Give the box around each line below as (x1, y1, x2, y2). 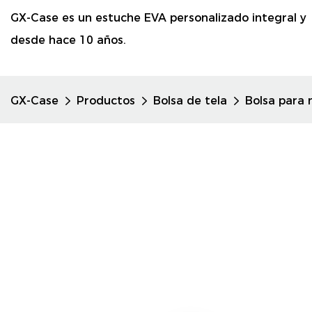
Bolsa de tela (153, 94, 227, 107)
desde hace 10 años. (10, 33, 126, 47)
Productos (77, 94, 135, 107)
